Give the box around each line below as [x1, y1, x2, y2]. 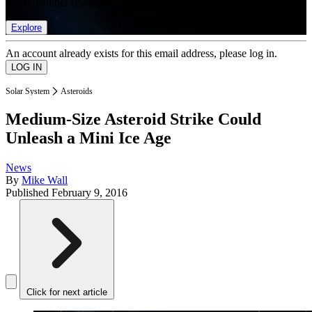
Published [6, 187, 52, 199]
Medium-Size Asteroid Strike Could [6, 110, 261, 129]
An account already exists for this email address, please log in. [6, 47, 277, 59]
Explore [11, 22, 42, 33]
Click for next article [26, 287, 107, 298]
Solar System [6, 86, 49, 96]
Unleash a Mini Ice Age [6, 129, 171, 148]
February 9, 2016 [52, 187, 127, 199]
